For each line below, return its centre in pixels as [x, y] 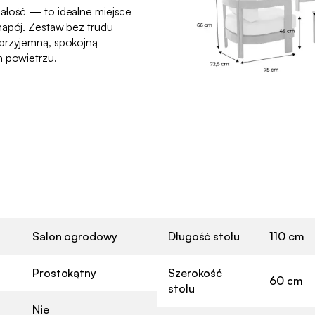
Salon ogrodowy [75, 236]
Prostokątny [64, 272]
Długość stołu [204, 236]
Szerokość [195, 272]
